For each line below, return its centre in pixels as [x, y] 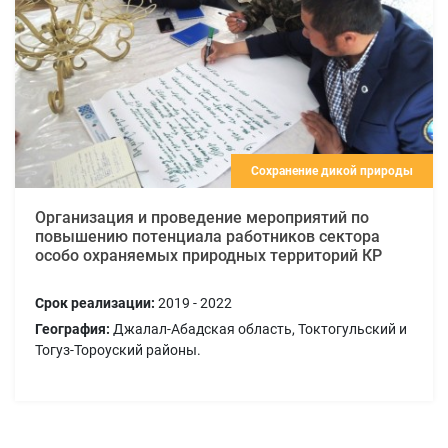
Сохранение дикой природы [332, 170]
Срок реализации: [95, 302]
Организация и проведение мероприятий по [202, 217]
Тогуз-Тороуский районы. [118, 349]
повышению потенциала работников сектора [207, 236]
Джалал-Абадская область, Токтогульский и [258, 328]
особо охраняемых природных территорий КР [208, 255]
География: [72, 328]
